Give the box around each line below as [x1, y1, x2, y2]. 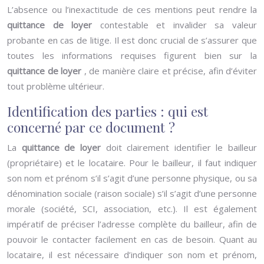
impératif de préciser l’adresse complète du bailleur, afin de [7, 218, 257, 230]
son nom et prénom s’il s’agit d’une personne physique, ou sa [7, 172, 257, 184]
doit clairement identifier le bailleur [105, 141, 257, 153]
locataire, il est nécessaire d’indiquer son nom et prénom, [7, 249, 257, 260]
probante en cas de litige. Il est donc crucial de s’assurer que [7, 34, 257, 46]
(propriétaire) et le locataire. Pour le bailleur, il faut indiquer [7, 157, 257, 169]
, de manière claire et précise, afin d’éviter [84, 65, 257, 77]
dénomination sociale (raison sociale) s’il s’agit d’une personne [7, 187, 257, 199]
